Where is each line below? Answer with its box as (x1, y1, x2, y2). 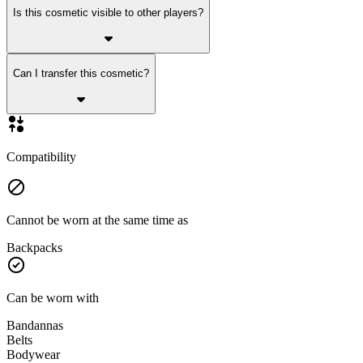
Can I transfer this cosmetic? (13, 66, 149, 79)
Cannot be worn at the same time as (6, 213, 188, 228)
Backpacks (6, 241, 62, 255)
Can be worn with (6, 291, 99, 305)
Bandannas (6, 318, 63, 333)
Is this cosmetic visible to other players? (13, 6, 203, 19)
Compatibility (6, 150, 76, 164)
